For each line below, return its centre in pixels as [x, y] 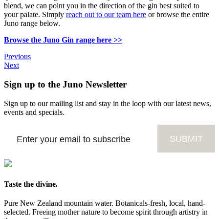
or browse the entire [178, 15]
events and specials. [34, 112]
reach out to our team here [106, 15]
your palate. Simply [35, 15]
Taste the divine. [31, 184]
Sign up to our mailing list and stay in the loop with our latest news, [108, 103]
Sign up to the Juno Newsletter [65, 85]
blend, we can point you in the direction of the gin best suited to [102, 6]
